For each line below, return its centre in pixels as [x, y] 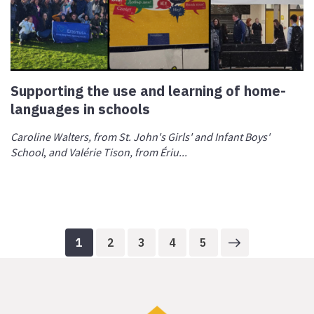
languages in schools [81, 109]
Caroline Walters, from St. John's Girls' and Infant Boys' [141, 137]
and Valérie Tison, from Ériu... [118, 152]
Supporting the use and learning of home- [149, 91]
